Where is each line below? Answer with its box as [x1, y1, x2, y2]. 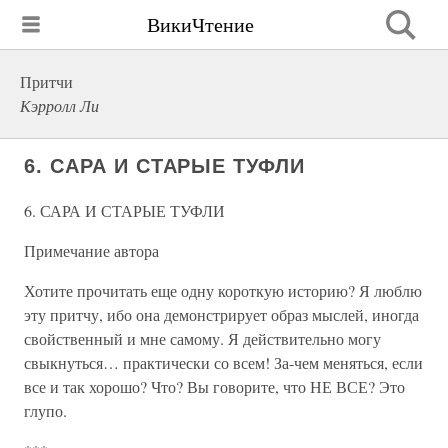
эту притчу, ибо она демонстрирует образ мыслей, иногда [24, 304, 419, 325]
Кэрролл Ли [20, 95, 99, 116]
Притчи [20, 71, 73, 92]
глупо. [24, 400, 67, 421]
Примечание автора [24, 240, 159, 261]
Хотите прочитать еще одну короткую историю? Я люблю [24, 280, 422, 301]
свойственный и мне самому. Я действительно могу [24, 328, 381, 349]
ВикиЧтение [147, 10, 254, 38]
